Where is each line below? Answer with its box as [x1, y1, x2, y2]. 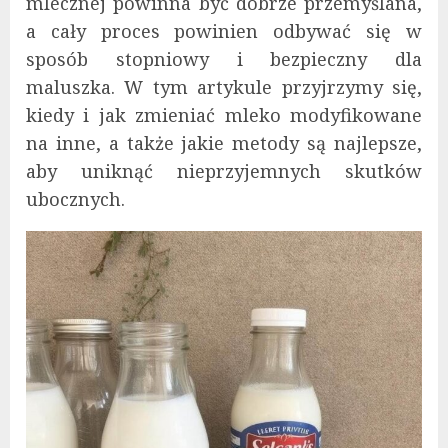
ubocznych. [26, 187, 125, 212]
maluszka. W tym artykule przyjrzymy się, [26, 75, 422, 100]
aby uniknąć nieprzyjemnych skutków [26, 159, 422, 184]
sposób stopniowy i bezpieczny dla [26, 47, 422, 72]
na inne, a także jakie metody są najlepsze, [26, 131, 422, 156]
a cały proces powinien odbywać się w [26, 19, 422, 44]
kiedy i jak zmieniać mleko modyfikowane [26, 103, 422, 128]
